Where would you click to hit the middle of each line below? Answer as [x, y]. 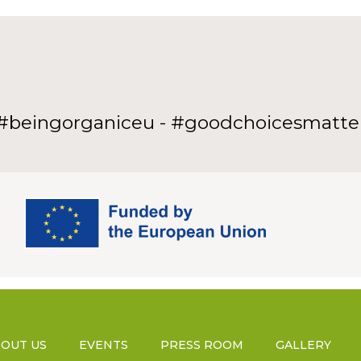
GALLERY [303, 345]
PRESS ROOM [202, 345]
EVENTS [104, 345]
